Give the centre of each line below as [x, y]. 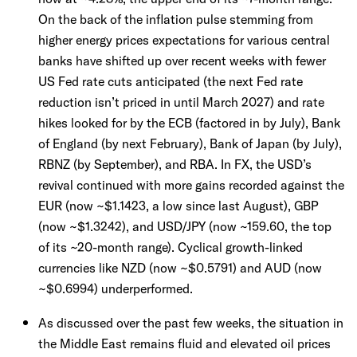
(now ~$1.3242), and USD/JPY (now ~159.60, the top [185, 226]
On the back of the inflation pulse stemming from [176, 19]
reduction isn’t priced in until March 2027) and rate [181, 102]
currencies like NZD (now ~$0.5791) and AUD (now [180, 268]
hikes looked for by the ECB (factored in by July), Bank [189, 123]
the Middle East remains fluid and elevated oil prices [184, 343]
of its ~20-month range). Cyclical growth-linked [171, 247]
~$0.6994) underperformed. [116, 288]
